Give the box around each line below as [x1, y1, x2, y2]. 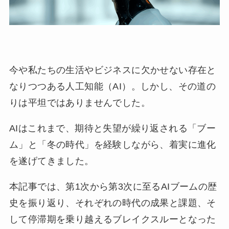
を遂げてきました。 [9, 155, 94, 166]
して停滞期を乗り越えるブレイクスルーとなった [9, 214, 216, 224]
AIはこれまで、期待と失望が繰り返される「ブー [9, 123, 216, 133]
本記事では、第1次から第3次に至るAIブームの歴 [9, 181, 217, 192]
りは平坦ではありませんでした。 [9, 98, 150, 108]
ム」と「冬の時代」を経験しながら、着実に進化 [9, 139, 216, 150]
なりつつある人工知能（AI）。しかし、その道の [9, 81, 216, 91]
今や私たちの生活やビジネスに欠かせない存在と [9, 65, 216, 75]
